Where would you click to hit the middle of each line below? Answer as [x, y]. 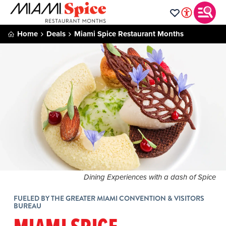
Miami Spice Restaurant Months [129, 34]
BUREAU [27, 206]
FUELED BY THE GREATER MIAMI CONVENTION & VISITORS [109, 199]
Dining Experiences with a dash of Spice [150, 178]
